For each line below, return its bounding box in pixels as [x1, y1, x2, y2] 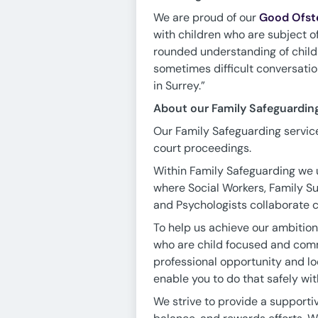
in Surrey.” [153, 78, 205, 93]
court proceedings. [153, 141, 251, 155]
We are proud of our [153, 10, 259, 25]
